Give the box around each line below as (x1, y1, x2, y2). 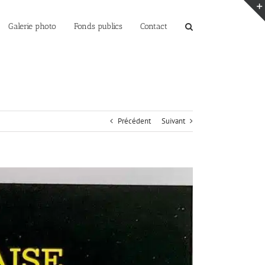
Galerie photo (8, 21, 56, 31)
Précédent (118, 116, 151, 126)
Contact (140, 21, 167, 31)
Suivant (161, 116, 185, 126)
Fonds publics (74, 21, 122, 31)
